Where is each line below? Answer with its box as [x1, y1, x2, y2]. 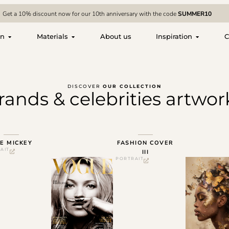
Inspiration [156, 32, 192, 41]
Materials [37, 32, 68, 41]
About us [100, 32, 131, 41]
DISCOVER [67, 83, 103, 89]
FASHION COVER [117, 139, 174, 147]
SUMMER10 [178, 10, 212, 18]
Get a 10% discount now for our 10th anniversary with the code [3, 10, 178, 18]
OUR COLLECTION [103, 83, 162, 89]
